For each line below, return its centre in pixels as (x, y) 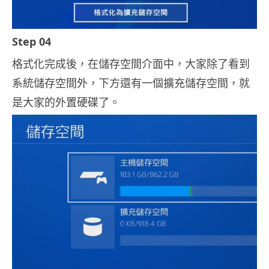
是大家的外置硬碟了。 (66, 102)
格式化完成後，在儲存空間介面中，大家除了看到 (131, 64)
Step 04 (32, 42)
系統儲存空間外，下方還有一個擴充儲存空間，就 (131, 83)
